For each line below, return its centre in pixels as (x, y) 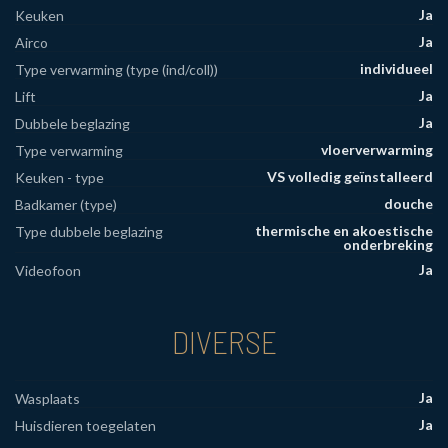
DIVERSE (224, 341)
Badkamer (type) (66, 205)
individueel (396, 69)
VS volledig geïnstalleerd (350, 177)
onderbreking (388, 245)
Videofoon (48, 271)
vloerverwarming (377, 150)
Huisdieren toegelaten (85, 425)
